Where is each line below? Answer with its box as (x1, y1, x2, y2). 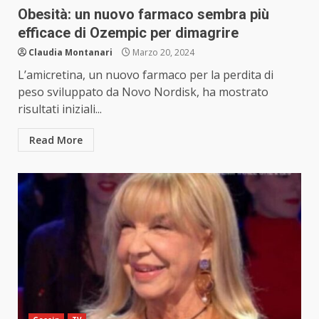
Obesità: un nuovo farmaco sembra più (18, 6, 269, 23)
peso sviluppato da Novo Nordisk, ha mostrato (18, 84, 268, 100)
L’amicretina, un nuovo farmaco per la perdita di (18, 67, 273, 83)
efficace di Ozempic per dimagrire (18, 24, 239, 42)
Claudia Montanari (28, 46, 113, 59)
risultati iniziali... (18, 101, 102, 117)
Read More (29, 133, 83, 147)
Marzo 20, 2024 (130, 46, 194, 59)
